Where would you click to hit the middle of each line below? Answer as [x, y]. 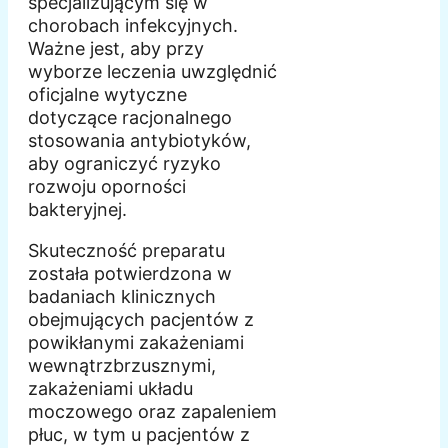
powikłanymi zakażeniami [136, 342]
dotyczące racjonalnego [130, 117]
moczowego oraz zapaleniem [152, 411]
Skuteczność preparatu [126, 250]
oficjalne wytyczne [107, 94]
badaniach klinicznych [122, 296]
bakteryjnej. [77, 209]
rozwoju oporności [107, 186]
